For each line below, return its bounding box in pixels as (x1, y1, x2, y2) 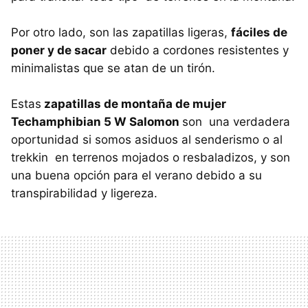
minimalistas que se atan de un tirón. (11, 61, 215, 76)
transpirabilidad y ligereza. (11, 186, 157, 201)
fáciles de (231, 25, 287, 40)
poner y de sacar (11, 43, 107, 58)
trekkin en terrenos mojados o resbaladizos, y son (11, 151, 290, 165)
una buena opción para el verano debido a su (11, 168, 262, 183)
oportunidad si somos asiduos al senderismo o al (11, 133, 283, 147)
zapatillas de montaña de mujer (41, 97, 226, 111)
